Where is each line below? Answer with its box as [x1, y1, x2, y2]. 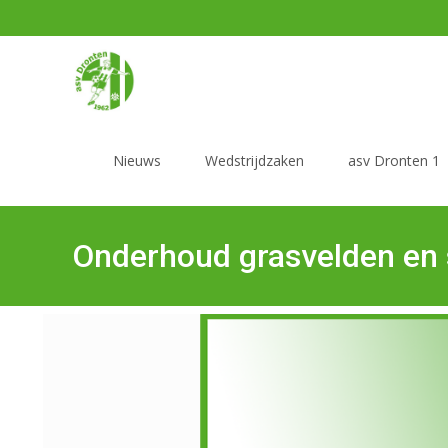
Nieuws [113, 151, 161, 170]
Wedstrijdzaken [205, 151, 304, 170]
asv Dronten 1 [348, 151, 440, 170]
